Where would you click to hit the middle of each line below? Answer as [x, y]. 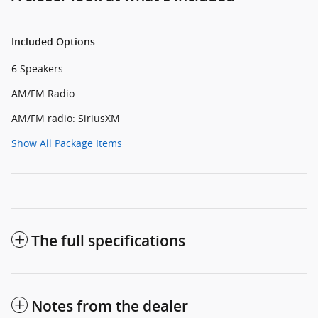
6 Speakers [37, 69]
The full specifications [108, 241]
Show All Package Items [67, 143]
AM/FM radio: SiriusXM [66, 119]
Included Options [53, 42]
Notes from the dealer [110, 307]
